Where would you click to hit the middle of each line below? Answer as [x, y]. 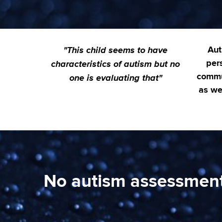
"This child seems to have [116, 50]
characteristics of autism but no [116, 64]
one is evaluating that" [115, 78]
